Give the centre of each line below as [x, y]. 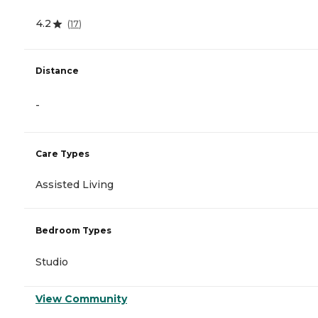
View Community [81, 299]
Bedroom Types [73, 231]
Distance [57, 70]
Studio [52, 262]
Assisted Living [75, 184]
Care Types [62, 153]
